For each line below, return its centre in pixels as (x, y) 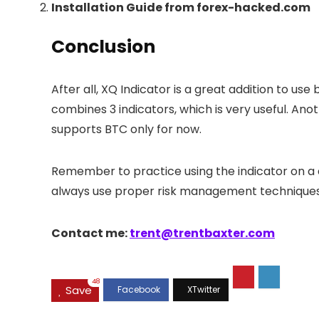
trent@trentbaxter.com (202, 234)
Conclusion (103, 47)
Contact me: (90, 234)
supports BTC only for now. (126, 130)
